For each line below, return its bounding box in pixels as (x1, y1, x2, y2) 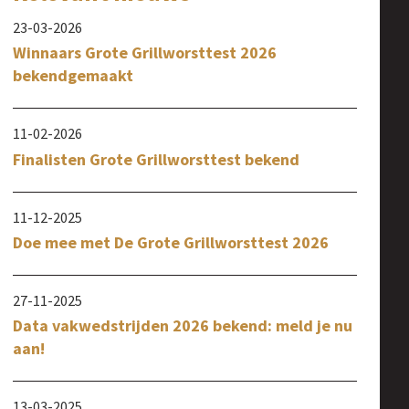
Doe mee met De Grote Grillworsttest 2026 (13, 231, 330, 253)
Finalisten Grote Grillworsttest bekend (13, 148, 300, 170)
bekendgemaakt (13, 65, 134, 87)
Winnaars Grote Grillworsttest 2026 (13, 42, 278, 64)
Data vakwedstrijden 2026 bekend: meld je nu (13, 314, 353, 336)
